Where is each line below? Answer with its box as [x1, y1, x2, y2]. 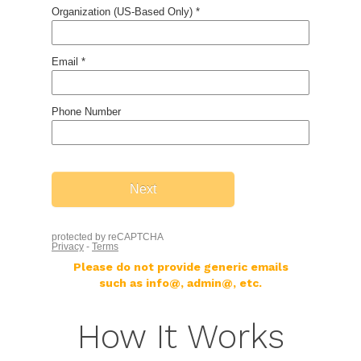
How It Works [77, 316, 284, 356]
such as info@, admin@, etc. [99, 276, 262, 289]
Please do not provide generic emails [73, 259, 288, 273]
